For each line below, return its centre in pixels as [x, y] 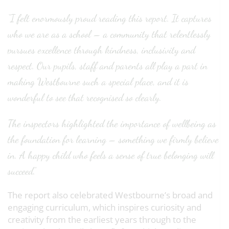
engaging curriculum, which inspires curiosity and [105, 208]
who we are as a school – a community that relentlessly [109, 35]
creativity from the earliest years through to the [102, 220]
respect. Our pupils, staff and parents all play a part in [108, 66]
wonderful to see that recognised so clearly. [85, 98]
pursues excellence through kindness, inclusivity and [101, 50]
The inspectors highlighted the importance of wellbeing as [112, 124]
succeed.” [22, 171]
